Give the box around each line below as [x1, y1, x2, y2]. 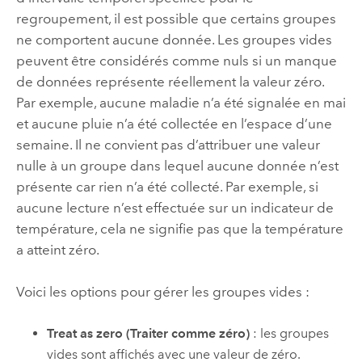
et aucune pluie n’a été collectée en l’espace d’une [15, 115, 332, 132]
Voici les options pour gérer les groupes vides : [15, 284, 309, 301]
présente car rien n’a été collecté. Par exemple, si [15, 178, 318, 195]
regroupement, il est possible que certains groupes [15, 10, 336, 27]
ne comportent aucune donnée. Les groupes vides [15, 31, 332, 48]
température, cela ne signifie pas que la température [15, 220, 343, 237]
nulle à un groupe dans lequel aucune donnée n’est [15, 157, 339, 174]
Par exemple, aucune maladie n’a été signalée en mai [15, 94, 346, 111]
